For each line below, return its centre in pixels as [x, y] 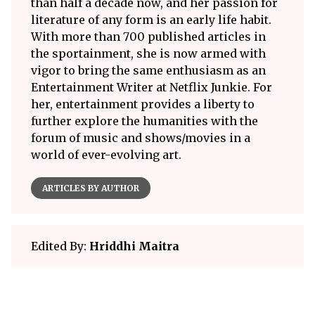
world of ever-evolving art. [106, 154]
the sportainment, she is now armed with [148, 53]
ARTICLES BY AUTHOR [91, 188]
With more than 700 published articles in [148, 36]
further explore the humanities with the [144, 121]
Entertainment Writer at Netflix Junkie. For [152, 87]
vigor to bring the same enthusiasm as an [148, 70]
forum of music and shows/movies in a [141, 137]
